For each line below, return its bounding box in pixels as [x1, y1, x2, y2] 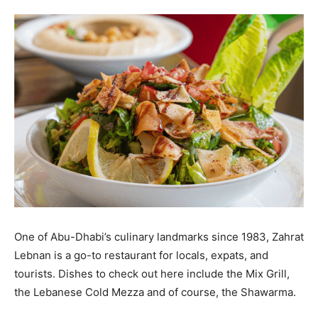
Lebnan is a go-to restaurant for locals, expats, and [14, 248, 268, 262]
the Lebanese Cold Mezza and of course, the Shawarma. [14, 285, 296, 299]
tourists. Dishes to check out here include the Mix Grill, [14, 266, 290, 280]
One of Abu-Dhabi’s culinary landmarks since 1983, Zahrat [14, 229, 304, 243]
